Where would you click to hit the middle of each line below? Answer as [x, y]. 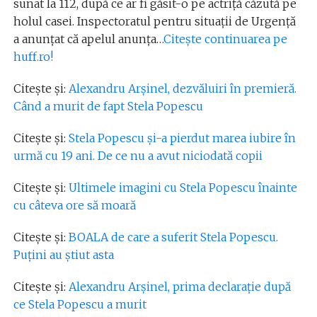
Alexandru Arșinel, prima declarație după [179, 287]
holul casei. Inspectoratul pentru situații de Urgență [154, 21]
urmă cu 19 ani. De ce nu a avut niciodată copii [138, 156]
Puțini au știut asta [63, 255]
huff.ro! [33, 57]
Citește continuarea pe [225, 39]
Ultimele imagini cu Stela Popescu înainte [183, 188]
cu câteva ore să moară [74, 205]
